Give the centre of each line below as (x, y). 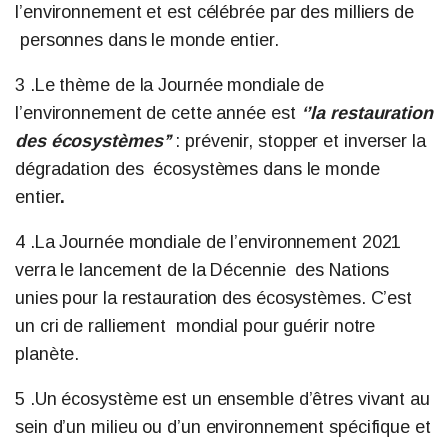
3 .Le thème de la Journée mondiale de (170, 85)
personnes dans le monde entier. (149, 40)
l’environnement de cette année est (158, 113)
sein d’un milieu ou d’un (110, 427)
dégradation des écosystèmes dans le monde (197, 169)
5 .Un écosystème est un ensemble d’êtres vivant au (222, 399)
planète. (52, 354)
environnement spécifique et (318, 427)
